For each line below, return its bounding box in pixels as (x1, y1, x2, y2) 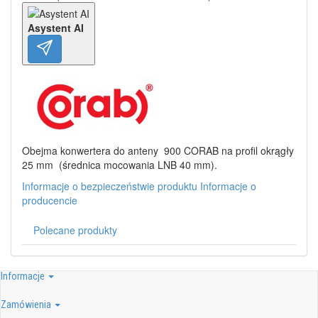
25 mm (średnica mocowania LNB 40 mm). (22, 157, 217, 172)
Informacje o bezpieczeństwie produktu (22, 178, 197, 193)
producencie (22, 192, 77, 207)
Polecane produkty (33, 222, 117, 237)
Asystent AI (28, 20, 84, 35)
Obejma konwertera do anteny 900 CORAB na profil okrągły (22, 143, 294, 158)
